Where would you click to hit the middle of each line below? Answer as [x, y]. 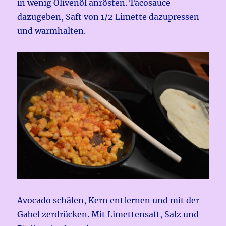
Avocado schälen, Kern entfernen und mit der [108, 200]
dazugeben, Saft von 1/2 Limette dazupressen [108, 16]
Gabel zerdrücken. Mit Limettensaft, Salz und [108, 214]
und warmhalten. [52, 31]
